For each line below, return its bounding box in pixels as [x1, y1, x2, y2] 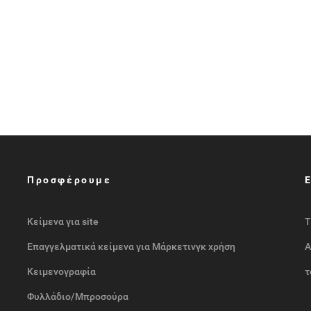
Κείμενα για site [27, 215, 99, 227]
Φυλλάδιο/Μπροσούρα [27, 290, 128, 302]
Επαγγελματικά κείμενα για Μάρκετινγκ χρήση [27, 240, 235, 252]
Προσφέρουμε [27, 174, 112, 185]
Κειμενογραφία [27, 265, 96, 277]
